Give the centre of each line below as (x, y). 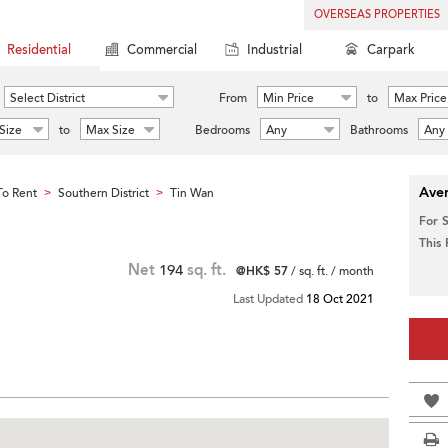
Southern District (103, 193)
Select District (47, 98)
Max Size (110, 130)
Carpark (391, 50)
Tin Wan (192, 193)
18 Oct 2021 (340, 299)
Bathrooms (379, 130)
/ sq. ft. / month (331, 271)
